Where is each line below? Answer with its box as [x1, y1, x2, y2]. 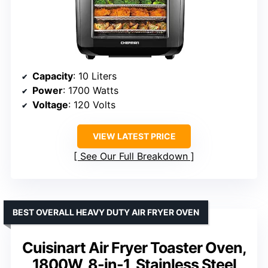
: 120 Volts [68, 98, 115, 111]
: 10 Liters [73, 69, 117, 82]
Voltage [32, 98, 68, 111]
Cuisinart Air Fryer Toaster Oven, [22, 238, 246, 257]
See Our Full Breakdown [80, 150, 188, 162]
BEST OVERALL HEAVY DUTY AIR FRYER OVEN [13, 206, 199, 217]
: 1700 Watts [63, 84, 118, 96]
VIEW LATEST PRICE [92, 130, 176, 141]
